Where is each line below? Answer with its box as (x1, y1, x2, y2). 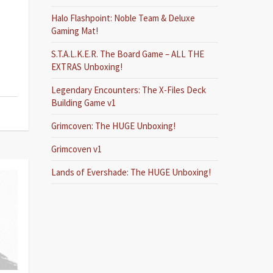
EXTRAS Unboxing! (51, 61, 123, 73)
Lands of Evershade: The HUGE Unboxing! (51, 166, 211, 178)
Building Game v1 (51, 97, 116, 108)
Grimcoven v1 (51, 143, 102, 155)
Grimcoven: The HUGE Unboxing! (51, 120, 176, 132)
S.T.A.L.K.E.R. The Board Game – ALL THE (51, 48, 205, 60)
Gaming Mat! (51, 25, 99, 37)
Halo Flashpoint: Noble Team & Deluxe (51, 12, 196, 24)
